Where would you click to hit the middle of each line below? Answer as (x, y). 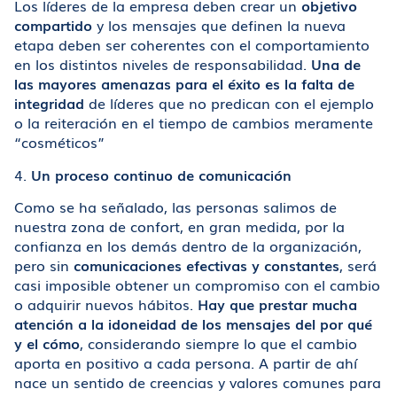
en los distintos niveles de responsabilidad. (163, 64)
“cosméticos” (59, 142)
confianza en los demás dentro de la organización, (188, 245)
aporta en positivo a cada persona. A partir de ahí (186, 362)
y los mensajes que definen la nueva (219, 25)
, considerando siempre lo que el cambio (218, 343)
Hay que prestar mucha (277, 304)
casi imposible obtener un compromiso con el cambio (197, 284)
